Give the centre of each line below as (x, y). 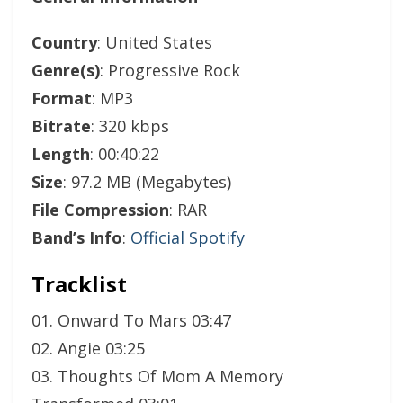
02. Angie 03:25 (88, 348)
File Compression (100, 210)
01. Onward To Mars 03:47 (131, 320)
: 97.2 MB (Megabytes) (147, 182)
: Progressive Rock (170, 70)
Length (61, 154)
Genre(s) (66, 70)
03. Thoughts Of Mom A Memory (157, 376)
